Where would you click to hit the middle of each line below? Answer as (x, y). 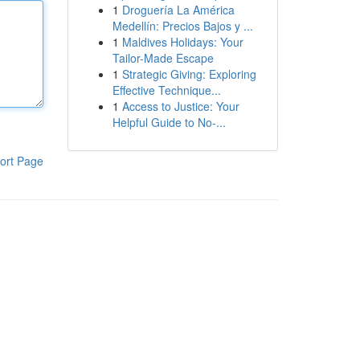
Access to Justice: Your (180, 106)
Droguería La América (178, 10)
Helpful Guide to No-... (169, 122)
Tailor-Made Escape (163, 58)
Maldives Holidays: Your (182, 42)
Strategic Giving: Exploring (189, 74)
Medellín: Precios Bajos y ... (182, 26)
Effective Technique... (166, 90)
